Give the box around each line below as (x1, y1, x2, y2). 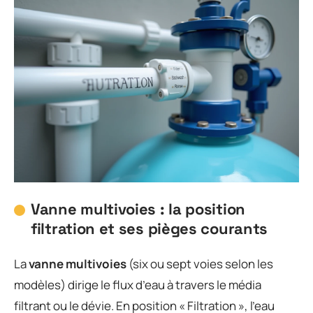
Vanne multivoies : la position (31, 198, 245, 219)
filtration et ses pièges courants (31, 218, 268, 238)
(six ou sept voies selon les (126, 256, 273, 272)
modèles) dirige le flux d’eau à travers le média (14, 277, 261, 293)
